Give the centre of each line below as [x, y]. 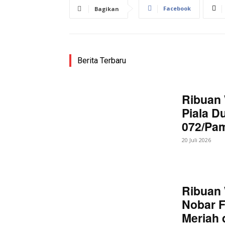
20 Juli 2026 [196, 140]
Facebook [177, 8]
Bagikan [107, 9]
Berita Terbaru [102, 60]
